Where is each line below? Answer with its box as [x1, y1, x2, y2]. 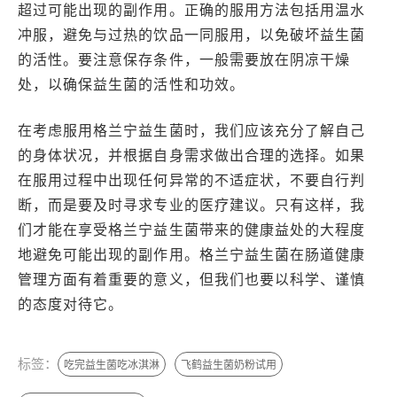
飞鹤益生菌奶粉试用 [181, 357, 276, 372]
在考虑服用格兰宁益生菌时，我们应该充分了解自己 [18, 121, 366, 140]
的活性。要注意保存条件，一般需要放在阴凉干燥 [18, 50, 351, 69]
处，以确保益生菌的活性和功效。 [18, 74, 245, 94]
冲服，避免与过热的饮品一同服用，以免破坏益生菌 [18, 25, 366, 44]
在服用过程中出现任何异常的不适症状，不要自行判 [18, 170, 366, 190]
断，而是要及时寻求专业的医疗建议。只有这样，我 [18, 195, 366, 214]
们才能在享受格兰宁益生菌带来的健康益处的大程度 [18, 220, 366, 239]
